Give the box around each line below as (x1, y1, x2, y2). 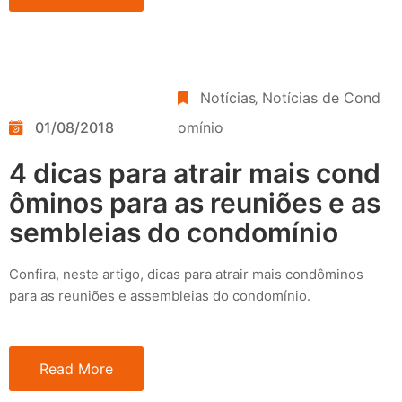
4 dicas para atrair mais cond (9, 156, 380, 189)
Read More (39, 359, 113, 378)
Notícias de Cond (262, 88, 381, 107)
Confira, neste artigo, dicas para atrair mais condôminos (9, 265, 363, 283)
